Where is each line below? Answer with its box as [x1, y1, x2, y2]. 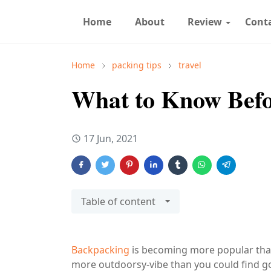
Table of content [81, 195, 155, 208]
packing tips [112, 59, 162, 71]
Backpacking [71, 243, 129, 256]
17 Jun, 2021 [83, 132, 138, 145]
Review [187, 15, 222, 28]
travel [178, 59, 201, 71]
